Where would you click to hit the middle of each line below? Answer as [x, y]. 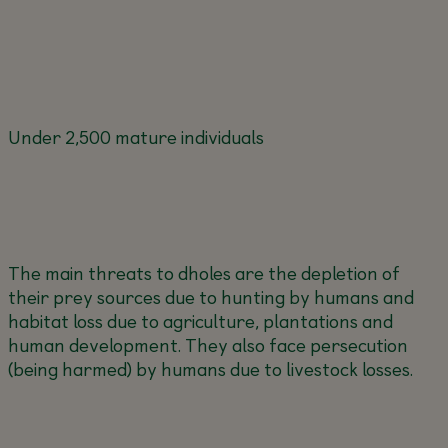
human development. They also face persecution [207, 344]
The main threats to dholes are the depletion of [203, 272]
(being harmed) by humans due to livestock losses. [210, 368]
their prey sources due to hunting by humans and [210, 296]
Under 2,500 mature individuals [135, 136]
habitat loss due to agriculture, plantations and [200, 320]
